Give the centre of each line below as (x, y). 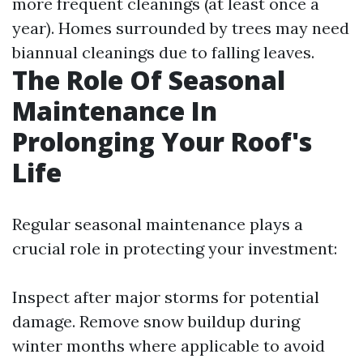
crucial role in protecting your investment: (175, 248)
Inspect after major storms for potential (166, 297)
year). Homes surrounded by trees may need (181, 28)
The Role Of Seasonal (149, 80)
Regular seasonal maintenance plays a (158, 224)
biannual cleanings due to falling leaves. (163, 52)
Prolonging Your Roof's (162, 141)
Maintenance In (115, 111)
